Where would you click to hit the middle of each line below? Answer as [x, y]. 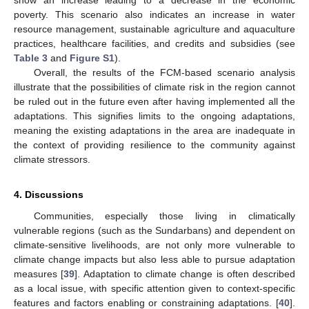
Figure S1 [92, 58]
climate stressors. [52, 160]
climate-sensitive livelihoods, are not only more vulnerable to [154, 245]
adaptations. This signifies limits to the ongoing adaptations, [154, 116]
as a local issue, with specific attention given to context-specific [154, 289]
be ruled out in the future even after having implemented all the [154, 102]
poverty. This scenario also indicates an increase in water [154, 15]
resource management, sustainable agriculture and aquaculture [154, 29]
